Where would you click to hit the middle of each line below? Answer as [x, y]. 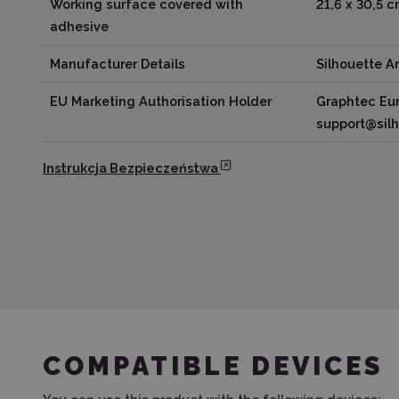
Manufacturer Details [118, 64]
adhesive [79, 26]
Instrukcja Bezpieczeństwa [130, 168]
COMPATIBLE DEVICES [213, 366]
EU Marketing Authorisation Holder [161, 101]
